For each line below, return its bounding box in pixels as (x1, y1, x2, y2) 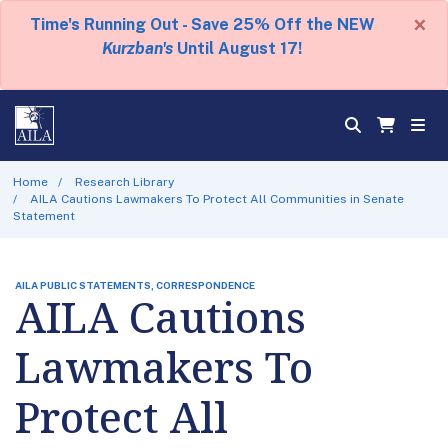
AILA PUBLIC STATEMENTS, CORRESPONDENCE (15, 278, 255, 291)
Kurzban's (102, 39, 173, 58)
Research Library (75, 174, 175, 189)
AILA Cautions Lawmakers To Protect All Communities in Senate (30, 191, 405, 206)
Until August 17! (173, 39, 302, 58)
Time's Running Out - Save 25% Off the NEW (29, 15, 375, 34)
